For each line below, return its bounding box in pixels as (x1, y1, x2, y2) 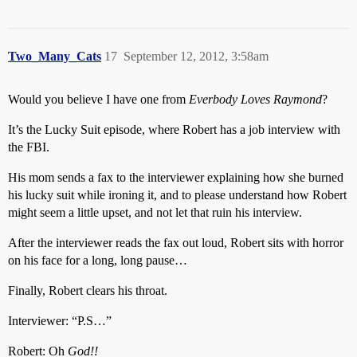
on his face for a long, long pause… (8, 253, 187, 268)
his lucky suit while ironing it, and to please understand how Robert (8, 188, 347, 202)
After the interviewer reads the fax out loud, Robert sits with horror (8, 236, 343, 250)
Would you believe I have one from (8, 92, 189, 107)
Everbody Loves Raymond (189, 92, 322, 107)
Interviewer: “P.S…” (8, 314, 112, 328)
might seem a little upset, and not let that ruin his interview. (8, 206, 302, 220)
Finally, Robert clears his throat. (8, 284, 167, 298)
